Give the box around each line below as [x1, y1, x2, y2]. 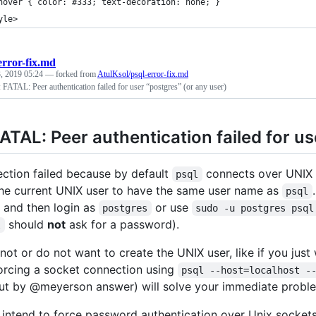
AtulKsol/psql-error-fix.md [97, 69, 188, 79]
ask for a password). [65, 217, 179, 232]
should [4, 217, 47, 232]
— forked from [45, 69, 97, 79]
